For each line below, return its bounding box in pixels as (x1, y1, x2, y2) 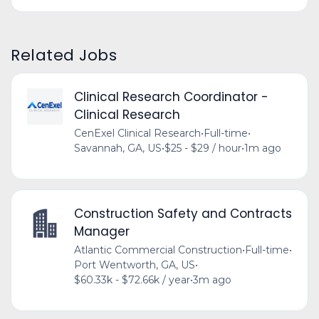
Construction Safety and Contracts (73, 205, 292, 223)
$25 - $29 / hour (164, 142, 241, 155)
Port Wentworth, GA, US (73, 258, 195, 272)
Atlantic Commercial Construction (73, 244, 242, 257)
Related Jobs (11, 43, 117, 66)
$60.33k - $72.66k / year (73, 273, 190, 287)
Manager (73, 223, 130, 241)
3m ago (192, 273, 231, 287)
